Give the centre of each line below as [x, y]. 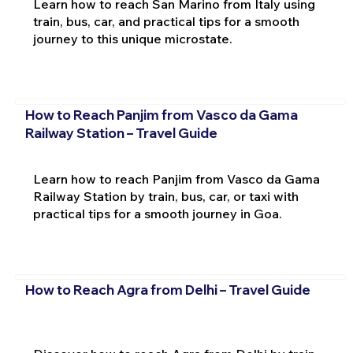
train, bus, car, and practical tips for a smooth [166, 21]
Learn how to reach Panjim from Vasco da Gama [176, 179]
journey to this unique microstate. [132, 38]
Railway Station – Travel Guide [121, 133]
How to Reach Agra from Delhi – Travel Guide [167, 290]
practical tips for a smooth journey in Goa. [157, 214]
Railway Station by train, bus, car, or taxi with [165, 196]
